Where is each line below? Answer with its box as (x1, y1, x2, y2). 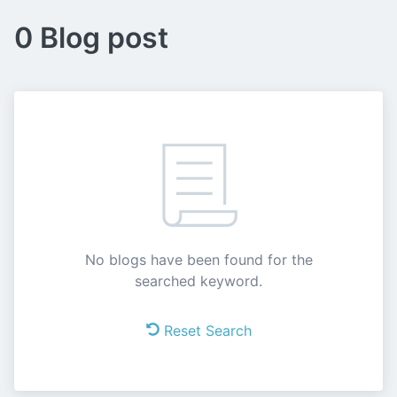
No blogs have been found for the (84, 251, 313, 269)
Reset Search (163, 322, 252, 339)
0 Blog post (14, 20, 168, 55)
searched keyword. (135, 272, 262, 290)
